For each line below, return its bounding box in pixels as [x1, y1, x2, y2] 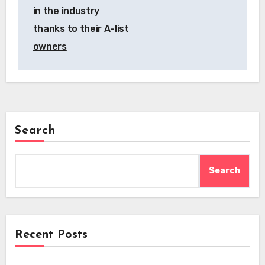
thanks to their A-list [33, 23, 129, 35]
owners [33, 41, 67, 53]
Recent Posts [14, 229, 88, 241]
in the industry [33, 5, 99, 17]
